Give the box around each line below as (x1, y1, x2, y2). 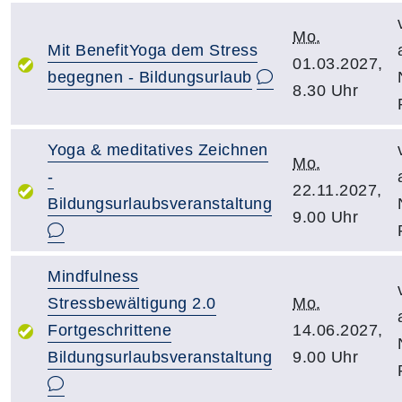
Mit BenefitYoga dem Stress (48, 41, 258, 59)
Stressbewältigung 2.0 (48, 294, 216, 312)
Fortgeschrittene (48, 321, 171, 339)
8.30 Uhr (293, 82, 358, 100)
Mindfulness (48, 267, 139, 285)
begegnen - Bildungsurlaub (48, 68, 252, 86)
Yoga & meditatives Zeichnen (48, 141, 268, 159)
